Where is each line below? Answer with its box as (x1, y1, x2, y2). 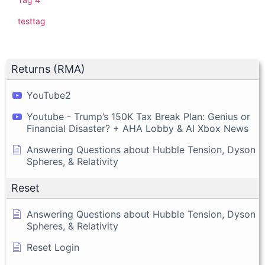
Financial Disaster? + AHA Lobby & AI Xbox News (27, 122, 248, 134)
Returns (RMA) (11, 62, 85, 75)
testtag (18, 15, 46, 26)
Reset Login (27, 241, 79, 253)
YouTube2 (27, 89, 71, 101)
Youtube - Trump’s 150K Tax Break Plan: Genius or (27, 110, 250, 122)
